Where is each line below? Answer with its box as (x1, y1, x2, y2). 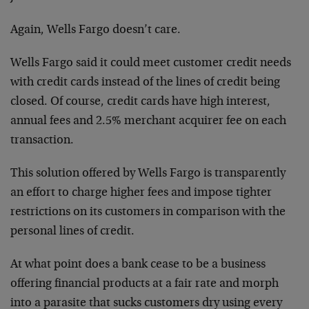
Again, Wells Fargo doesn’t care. (10, 23, 181, 37)
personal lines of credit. (10, 225, 134, 238)
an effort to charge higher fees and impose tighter (10, 186, 272, 199)
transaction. (10, 134, 74, 147)
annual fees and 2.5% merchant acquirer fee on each (10, 114, 286, 128)
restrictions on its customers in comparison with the (10, 206, 286, 219)
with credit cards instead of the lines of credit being (10, 76, 280, 89)
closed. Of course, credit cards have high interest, (10, 95, 270, 108)
